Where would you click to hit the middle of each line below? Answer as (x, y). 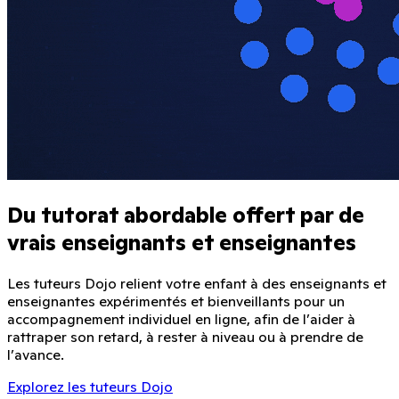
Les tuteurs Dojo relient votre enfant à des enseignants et (197, 284)
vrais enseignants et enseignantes (182, 243)
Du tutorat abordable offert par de (186, 216)
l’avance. (36, 355)
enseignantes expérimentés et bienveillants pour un (176, 301)
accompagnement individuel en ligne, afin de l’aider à (181, 319)
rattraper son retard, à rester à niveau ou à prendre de (185, 337)
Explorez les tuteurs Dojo (90, 387)
